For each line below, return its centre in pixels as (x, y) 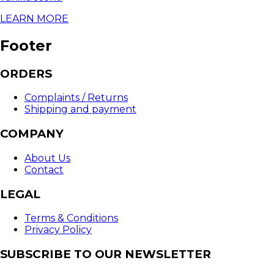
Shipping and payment (80, 109)
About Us (47, 158)
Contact (44, 169)
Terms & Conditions (71, 218)
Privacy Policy (58, 230)
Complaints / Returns (76, 98)
